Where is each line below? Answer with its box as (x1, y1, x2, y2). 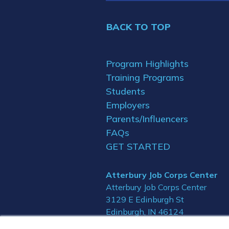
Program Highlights (106, 58, 189, 70)
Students (106, 85, 145, 98)
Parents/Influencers (106, 113, 188, 125)
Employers (106, 99, 150, 111)
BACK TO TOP (106, 21, 171, 33)
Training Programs (106, 72, 184, 84)
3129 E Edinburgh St (106, 194, 184, 205)
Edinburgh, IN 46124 (106, 207, 184, 217)
